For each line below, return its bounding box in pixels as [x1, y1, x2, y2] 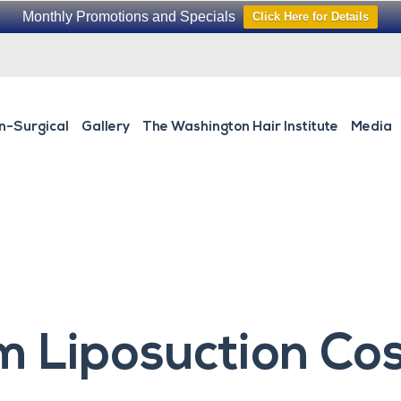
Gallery [81, 121, 130, 134]
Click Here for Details [252, 10, 369, 23]
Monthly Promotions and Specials [22, 9, 235, 24]
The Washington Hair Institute [141, 121, 338, 134]
